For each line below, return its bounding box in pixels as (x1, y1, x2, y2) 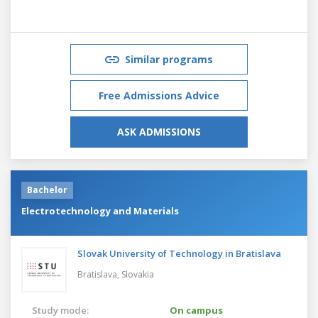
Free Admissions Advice (99, 88, 219, 102)
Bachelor (27, 183, 67, 196)
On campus (170, 303, 223, 317)
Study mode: (32, 303, 89, 317)
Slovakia (121, 268, 154, 280)
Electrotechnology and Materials (21, 204, 179, 217)
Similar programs (125, 52, 213, 66)
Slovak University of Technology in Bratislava (77, 246, 281, 260)
